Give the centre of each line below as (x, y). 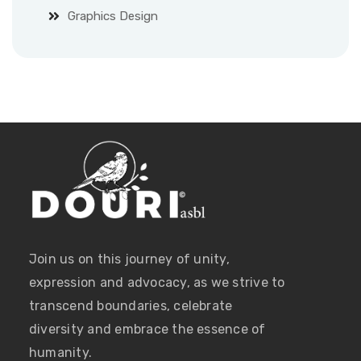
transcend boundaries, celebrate (131, 306)
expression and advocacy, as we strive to (157, 283)
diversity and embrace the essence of (147, 330)
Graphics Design (113, 16)
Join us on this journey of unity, (129, 259)
